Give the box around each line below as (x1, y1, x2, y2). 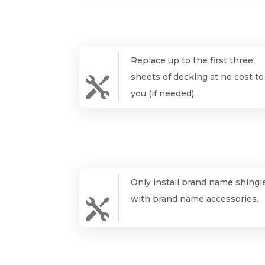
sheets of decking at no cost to (130, 71, 264, 82)
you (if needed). (130, 88, 196, 99)
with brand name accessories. (130, 193, 258, 204)
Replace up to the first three (130, 54, 253, 66)
